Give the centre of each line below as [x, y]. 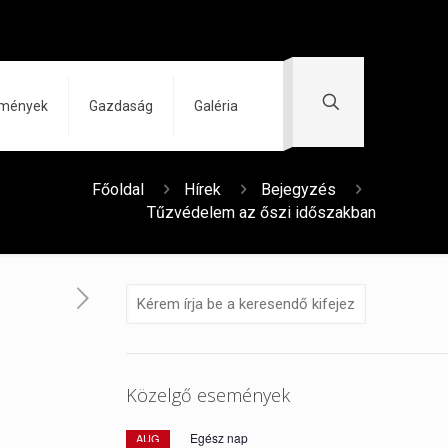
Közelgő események [208, 395]
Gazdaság [121, 106]
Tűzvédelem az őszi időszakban [261, 212]
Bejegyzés [298, 189]
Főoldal [118, 189]
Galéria [216, 106]
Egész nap [219, 437]
